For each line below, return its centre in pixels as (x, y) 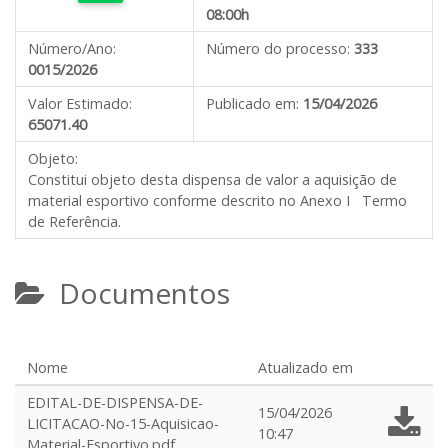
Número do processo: (278, 48)
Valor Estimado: (80, 103)
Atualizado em (305, 367)
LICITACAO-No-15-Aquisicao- (123, 423)
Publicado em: (252, 103)
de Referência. (74, 221)
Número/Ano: (72, 48)
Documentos (137, 293)
